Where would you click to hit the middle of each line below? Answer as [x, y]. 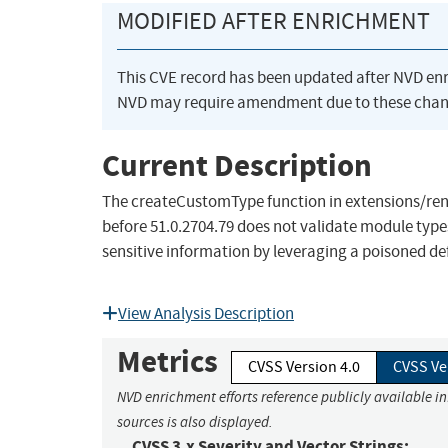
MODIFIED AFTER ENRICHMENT [273, 21]
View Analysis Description [206, 314]
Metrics [167, 362]
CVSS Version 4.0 [304, 367]
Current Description [237, 165]
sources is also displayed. [195, 422]
